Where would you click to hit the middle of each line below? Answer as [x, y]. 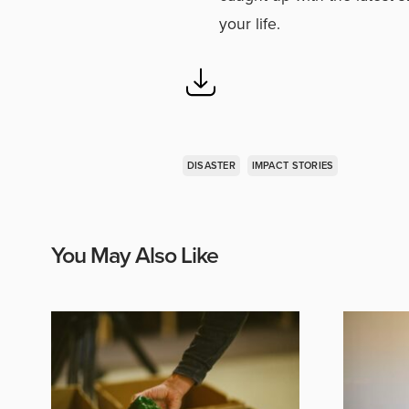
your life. [250, 23]
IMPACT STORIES [293, 165]
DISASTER [211, 165]
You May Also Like [135, 254]
